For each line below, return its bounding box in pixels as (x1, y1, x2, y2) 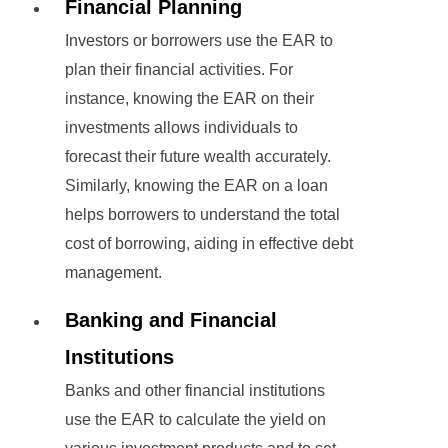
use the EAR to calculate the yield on (65, 411, 326, 429)
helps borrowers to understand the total (65, 206, 340, 224)
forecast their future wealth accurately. (65, 148, 331, 166)
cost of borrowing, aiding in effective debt (65, 235, 353, 253)
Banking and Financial (65, 309, 277, 332)
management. (65, 264, 162, 282)
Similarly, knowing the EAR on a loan (65, 177, 328, 195)
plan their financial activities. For (65, 61, 293, 79)
